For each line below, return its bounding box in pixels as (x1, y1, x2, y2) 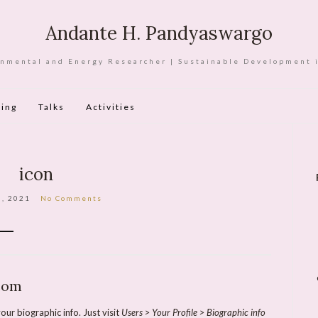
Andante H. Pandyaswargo (45, 21, 273, 45)
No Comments (40, 194, 103, 202)
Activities (86, 102, 136, 112)
